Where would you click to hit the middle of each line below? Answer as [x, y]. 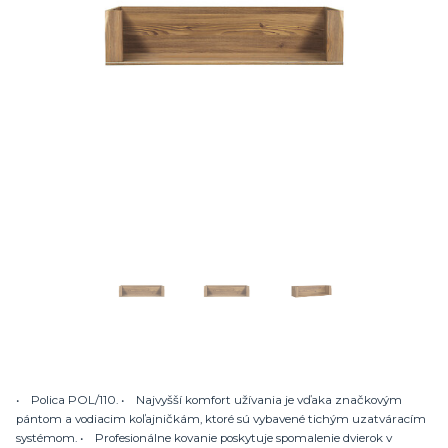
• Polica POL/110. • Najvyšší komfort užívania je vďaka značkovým [209, 399]
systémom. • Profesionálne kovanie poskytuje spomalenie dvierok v [204, 437]
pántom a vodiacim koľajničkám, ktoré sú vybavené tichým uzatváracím [221, 418]
